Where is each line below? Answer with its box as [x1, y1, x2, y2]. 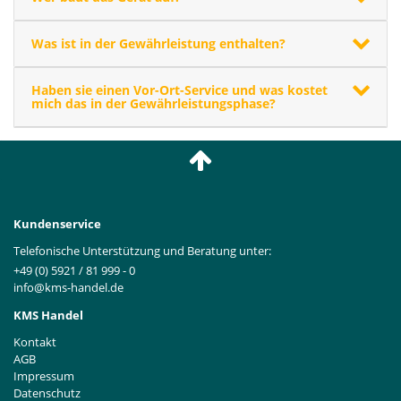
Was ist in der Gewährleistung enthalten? [30, 35, 286, 53]
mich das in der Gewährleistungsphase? [30, 95, 276, 113]
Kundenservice [13, 215, 101, 232]
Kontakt [13, 334, 56, 351]
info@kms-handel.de [13, 279, 124, 296]
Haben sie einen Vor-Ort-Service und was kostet [30, 81, 328, 99]
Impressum [13, 368, 74, 385]
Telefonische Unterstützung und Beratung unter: [13, 242, 271, 259]
